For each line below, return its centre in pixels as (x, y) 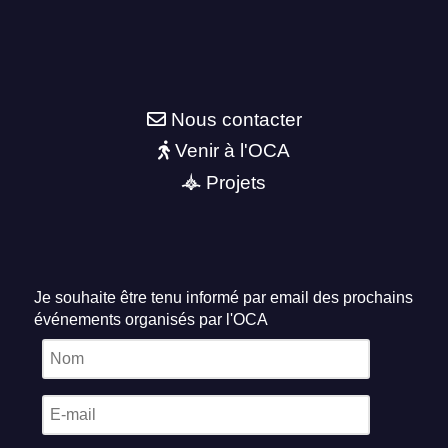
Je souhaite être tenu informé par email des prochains (223, 297)
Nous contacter (236, 119)
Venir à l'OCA (232, 151)
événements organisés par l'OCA (151, 319)
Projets (236, 183)
